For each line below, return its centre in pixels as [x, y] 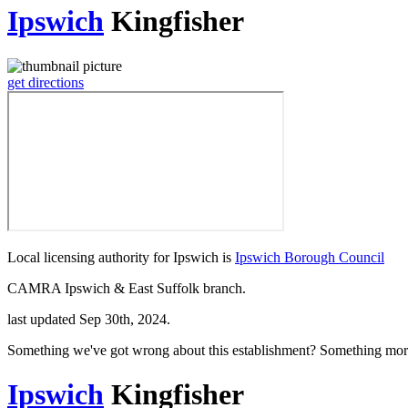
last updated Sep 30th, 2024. [89, 319]
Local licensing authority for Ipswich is [121, 257]
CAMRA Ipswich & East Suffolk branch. [127, 288]
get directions [46, 82]
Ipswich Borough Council [310, 257]
